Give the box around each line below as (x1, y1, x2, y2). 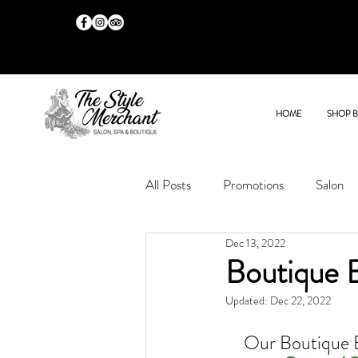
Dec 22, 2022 (270, 292, 331, 308)
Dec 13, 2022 (225, 234, 285, 251)
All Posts (145, 174, 191, 194)
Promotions (223, 174, 284, 194)
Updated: (225, 292, 270, 308)
